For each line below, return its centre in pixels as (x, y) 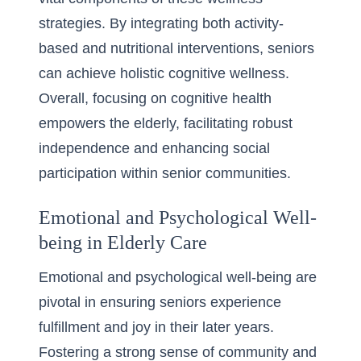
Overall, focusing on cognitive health (155, 98)
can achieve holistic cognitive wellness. (164, 73)
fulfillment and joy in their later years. (156, 327)
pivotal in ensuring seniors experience (160, 302)
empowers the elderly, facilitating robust (166, 123)
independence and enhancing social (154, 148)
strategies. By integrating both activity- (161, 23)
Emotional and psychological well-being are (178, 277)
